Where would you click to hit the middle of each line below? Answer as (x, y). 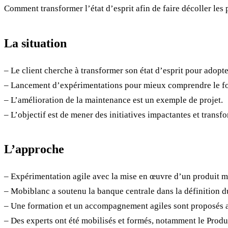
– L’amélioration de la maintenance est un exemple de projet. (113, 100)
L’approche (34, 149)
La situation (35, 43)
